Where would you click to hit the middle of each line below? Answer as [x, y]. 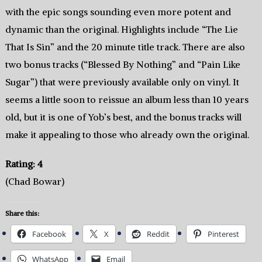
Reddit [158, 234]
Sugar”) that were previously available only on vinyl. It [122, 82]
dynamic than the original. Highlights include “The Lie [121, 29]
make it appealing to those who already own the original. [127, 134]
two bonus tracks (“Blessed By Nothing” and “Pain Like [123, 64]
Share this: [22, 213]
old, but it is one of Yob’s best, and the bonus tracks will [123, 117]
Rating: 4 [24, 163]
